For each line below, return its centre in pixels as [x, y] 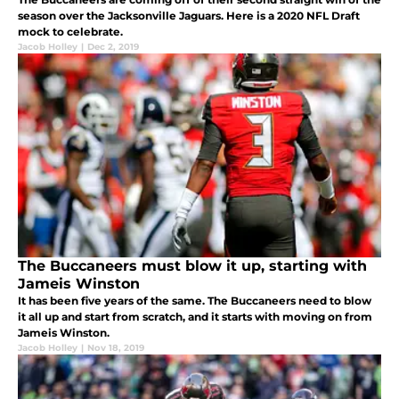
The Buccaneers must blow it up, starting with [192, 265]
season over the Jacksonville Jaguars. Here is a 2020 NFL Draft [189, 15]
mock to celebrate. [70, 31]
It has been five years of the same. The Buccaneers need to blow [195, 300]
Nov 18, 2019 [116, 347]
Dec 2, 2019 [113, 46]
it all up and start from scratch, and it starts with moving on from [195, 316]
